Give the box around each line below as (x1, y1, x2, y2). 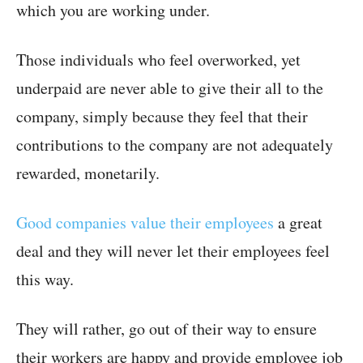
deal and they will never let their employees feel (16, 240, 330, 263)
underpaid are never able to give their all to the (16, 77, 323, 100)
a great (274, 211, 322, 234)
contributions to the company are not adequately (16, 134, 333, 156)
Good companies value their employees (16, 211, 274, 234)
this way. (16, 268, 74, 291)
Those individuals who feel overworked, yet (16, 49, 301, 71)
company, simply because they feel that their (16, 105, 308, 128)
